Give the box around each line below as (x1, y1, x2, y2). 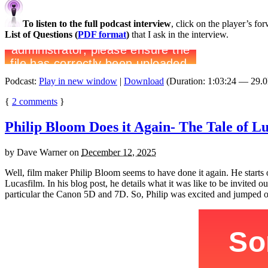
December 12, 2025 (81, 147, 156, 157)
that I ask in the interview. (132, 29, 229, 39)
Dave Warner (17, 147, 67, 157)
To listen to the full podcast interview (23, 18, 171, 29)
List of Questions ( (5, 29, 78, 39)
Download (124, 75, 164, 86)
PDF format (78, 29, 126, 39)
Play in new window (39, 75, 117, 86)
